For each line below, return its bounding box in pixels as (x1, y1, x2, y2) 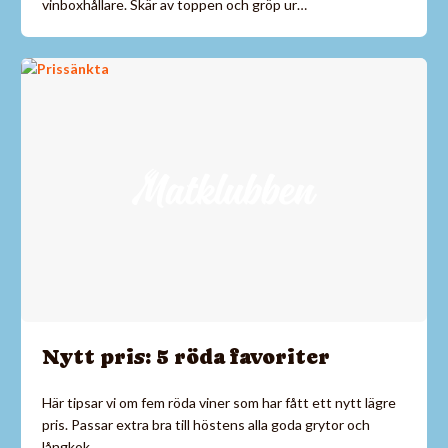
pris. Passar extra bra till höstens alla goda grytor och (42, 416, 370, 434)
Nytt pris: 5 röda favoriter (42, 345, 330, 370)
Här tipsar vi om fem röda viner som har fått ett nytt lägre (42, 394, 396, 412)
